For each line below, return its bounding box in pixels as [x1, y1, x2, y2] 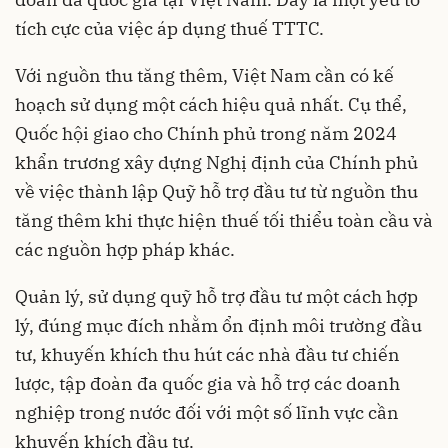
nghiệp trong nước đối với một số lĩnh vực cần [15, 400, 399, 424]
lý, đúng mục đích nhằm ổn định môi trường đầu [15, 313, 422, 337]
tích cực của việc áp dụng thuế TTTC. [15, 16, 324, 40]
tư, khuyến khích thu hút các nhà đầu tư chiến [15, 342, 400, 366]
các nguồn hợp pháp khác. [15, 237, 235, 261]
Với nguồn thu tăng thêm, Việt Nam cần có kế [15, 63, 394, 87]
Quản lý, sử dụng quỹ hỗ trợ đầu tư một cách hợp [15, 284, 418, 308]
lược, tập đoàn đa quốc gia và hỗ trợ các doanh [15, 371, 400, 395]
